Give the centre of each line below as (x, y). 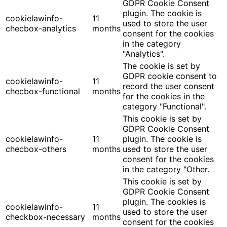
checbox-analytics (41, 28)
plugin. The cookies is (164, 202)
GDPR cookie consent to (170, 76)
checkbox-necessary (45, 217)
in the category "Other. (166, 169)
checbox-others (36, 149)
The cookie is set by (161, 66)
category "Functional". (164, 106)
